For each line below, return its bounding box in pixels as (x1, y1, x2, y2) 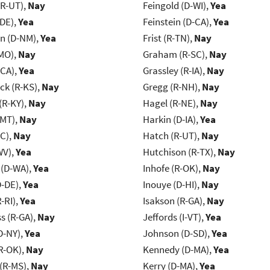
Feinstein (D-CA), (142, 15, 213, 29)
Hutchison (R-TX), (142, 145, 218, 159)
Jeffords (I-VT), (142, 210, 206, 224)
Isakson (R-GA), (142, 194, 207, 208)
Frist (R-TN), (142, 31, 194, 45)
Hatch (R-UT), (142, 129, 201, 143)
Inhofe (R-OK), (142, 162, 202, 175)
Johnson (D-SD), (142, 227, 212, 240)
